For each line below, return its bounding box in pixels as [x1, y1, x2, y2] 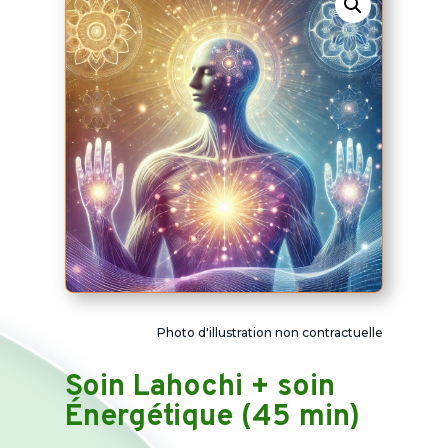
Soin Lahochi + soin [64, 369, 335, 407]
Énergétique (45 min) [64, 399, 360, 437]
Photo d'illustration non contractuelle [157, 325, 384, 341]
